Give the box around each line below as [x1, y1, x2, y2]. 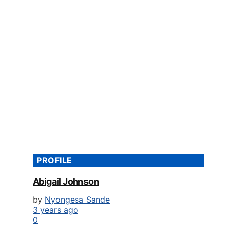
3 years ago [33, 204, 78, 215]
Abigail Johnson [33, 176, 99, 187]
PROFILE [37, 155, 72, 165]
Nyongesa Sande [45, 194, 110, 205]
